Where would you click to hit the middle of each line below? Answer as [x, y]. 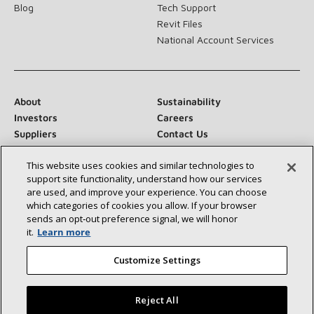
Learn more [64, 232]
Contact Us [183, 133]
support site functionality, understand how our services [145, 179]
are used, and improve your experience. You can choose [147, 192]
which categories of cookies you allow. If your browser [142, 205]
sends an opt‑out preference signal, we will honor [132, 219]
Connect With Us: [56, 210]
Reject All [157, 300]
